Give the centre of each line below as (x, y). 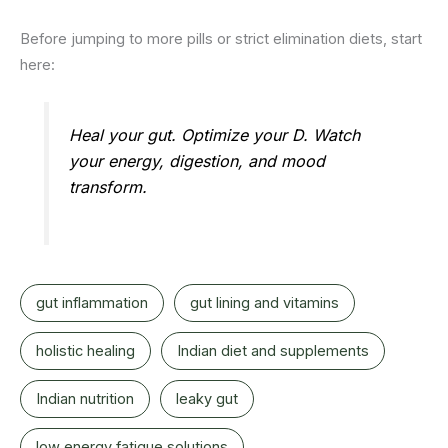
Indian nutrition (85, 399)
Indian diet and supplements (273, 351)
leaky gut (207, 399)
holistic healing (85, 351)
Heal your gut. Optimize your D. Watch (215, 134)
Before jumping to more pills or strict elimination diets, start (221, 38)
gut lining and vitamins (264, 303)
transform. (108, 186)
